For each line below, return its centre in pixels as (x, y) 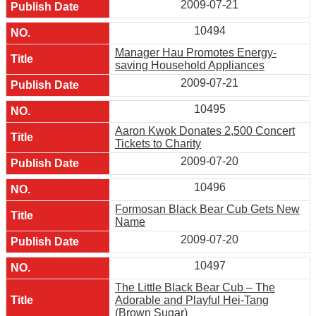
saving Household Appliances (190, 65)
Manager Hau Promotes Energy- (196, 52)
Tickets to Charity (158, 143)
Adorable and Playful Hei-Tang (192, 300)
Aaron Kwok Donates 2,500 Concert (205, 130)
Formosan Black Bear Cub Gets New (207, 209)
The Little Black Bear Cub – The (195, 287)
